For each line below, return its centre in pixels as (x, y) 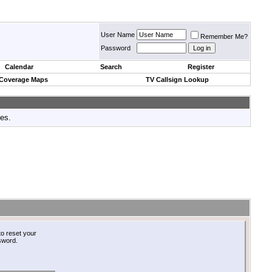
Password (116, 48)
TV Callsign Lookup (177, 80)
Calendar (19, 67)
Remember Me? (224, 36)
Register (201, 67)
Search (111, 67)
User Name (118, 35)
